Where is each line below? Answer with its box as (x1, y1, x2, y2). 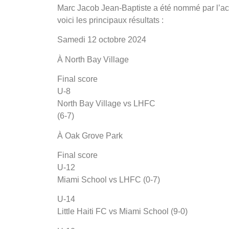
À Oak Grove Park (57, 131, 123, 140)
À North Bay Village (57, 55, 129, 64)
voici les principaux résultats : (57, 15, 164, 25)
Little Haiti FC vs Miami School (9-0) (57, 207, 188, 216)
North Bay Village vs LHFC (57, 99, 155, 108)
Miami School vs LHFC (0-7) (57, 175, 160, 184)
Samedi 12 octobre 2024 (57, 35, 146, 44)
